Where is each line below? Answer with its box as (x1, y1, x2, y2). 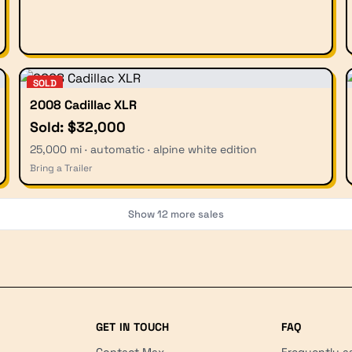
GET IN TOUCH (95, 319, 170, 334)
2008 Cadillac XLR (30, 96, 137, 113)
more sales (168, 207, 224, 221)
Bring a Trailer (30, 161, 93, 174)
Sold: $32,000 (30, 117, 126, 136)
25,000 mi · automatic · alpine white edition (30, 141, 257, 156)
